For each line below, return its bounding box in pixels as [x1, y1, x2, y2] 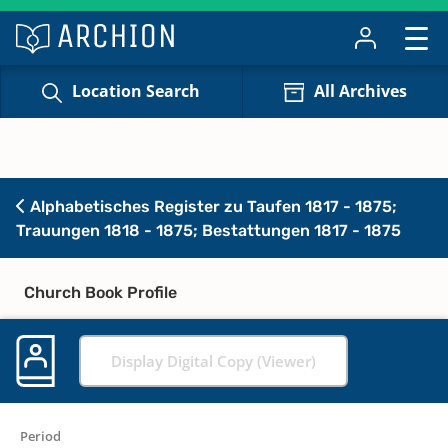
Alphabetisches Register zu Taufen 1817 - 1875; [26, 196, 397, 216]
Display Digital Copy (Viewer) [111, 350, 316, 371]
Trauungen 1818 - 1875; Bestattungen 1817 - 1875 [16, 220, 401, 240]
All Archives [313, 80, 407, 103]
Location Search [72, 80, 201, 103]
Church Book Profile [24, 282, 177, 302]
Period [20, 426, 61, 445]
